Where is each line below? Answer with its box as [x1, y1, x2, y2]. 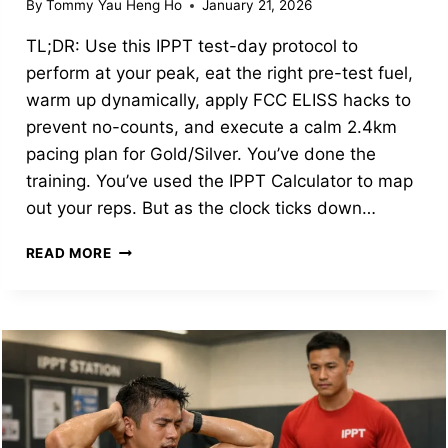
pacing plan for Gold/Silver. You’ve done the [25, 144, 376, 165]
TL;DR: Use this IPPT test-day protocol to [25, 36, 358, 57]
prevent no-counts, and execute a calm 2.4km [25, 117, 397, 138]
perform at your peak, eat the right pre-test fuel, [25, 63, 413, 84]
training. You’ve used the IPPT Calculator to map [25, 171, 413, 192]
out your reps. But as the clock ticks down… [25, 198, 376, 219]
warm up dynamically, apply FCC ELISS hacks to [25, 90, 411, 111]
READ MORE [25, 245, 112, 262]
